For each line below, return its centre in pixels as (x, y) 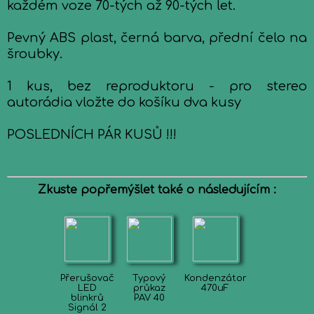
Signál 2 (87, 308)
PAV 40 (149, 298)
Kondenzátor (215, 278)
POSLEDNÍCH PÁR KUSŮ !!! (92, 135)
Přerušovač (87, 278)
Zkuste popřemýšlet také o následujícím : (157, 190)
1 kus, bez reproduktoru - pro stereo (157, 86)
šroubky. (35, 54)
